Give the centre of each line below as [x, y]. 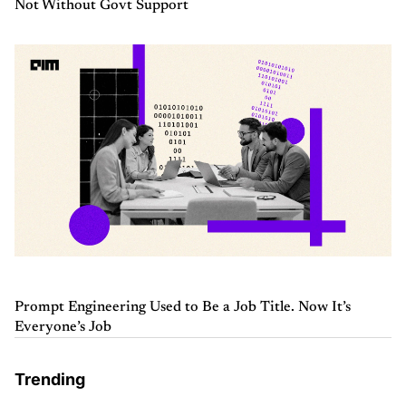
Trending [50, 379]
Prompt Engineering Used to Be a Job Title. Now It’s [183, 307]
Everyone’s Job [63, 327]
